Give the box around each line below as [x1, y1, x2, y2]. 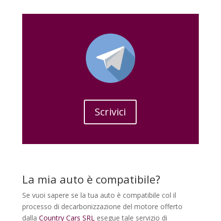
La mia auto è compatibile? [22, 172, 160, 187]
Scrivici [95, 105, 126, 119]
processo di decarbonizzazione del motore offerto [22, 202, 183, 212]
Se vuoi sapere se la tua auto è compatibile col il [22, 190, 176, 200]
